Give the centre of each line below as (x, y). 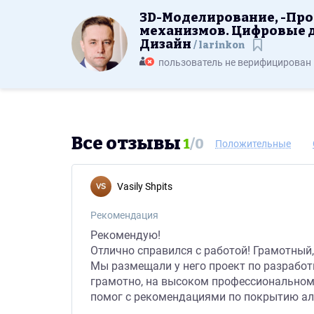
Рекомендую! (125, 235)
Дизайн (166, 44)
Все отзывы (126, 144)
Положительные (253, 144)
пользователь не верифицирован (235, 63)
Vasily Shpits (148, 187)
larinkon (221, 45)
